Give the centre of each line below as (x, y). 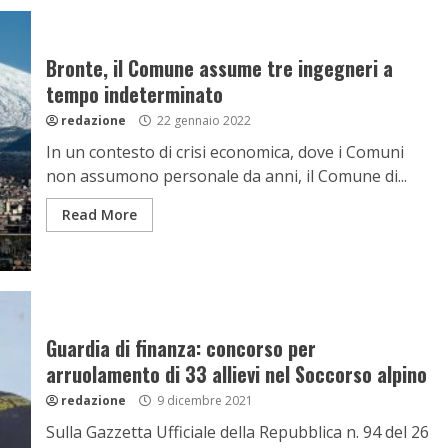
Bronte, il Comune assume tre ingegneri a (219, 68)
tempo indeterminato (134, 94)
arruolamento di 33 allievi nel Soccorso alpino (236, 374)
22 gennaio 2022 (202, 120)
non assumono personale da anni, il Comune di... (226, 176)
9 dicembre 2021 (203, 400)
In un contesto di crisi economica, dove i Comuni (224, 152)
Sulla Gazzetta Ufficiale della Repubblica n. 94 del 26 (237, 432)
